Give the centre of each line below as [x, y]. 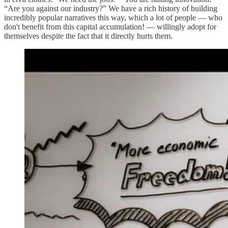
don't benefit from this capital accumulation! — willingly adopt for [110, 26]
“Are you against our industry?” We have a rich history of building [111, 8]
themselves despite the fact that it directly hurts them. [88, 36]
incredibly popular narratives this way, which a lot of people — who [113, 17]
